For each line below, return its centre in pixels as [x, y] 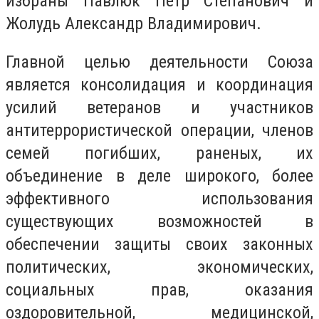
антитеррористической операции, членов [159, 130]
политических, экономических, [159, 267]
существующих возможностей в [159, 221]
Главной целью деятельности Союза [159, 62]
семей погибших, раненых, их [159, 153]
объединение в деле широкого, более [159, 176]
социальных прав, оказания [159, 289]
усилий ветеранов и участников [159, 107]
